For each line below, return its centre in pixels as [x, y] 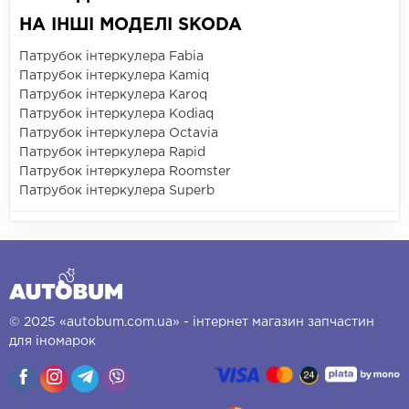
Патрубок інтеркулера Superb [117, 191]
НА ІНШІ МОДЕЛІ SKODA [131, 26]
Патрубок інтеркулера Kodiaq [116, 115]
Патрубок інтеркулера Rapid [112, 153]
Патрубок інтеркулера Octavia [119, 134]
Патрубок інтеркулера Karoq [113, 95]
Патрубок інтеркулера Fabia [111, 57]
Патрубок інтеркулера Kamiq [114, 76]
